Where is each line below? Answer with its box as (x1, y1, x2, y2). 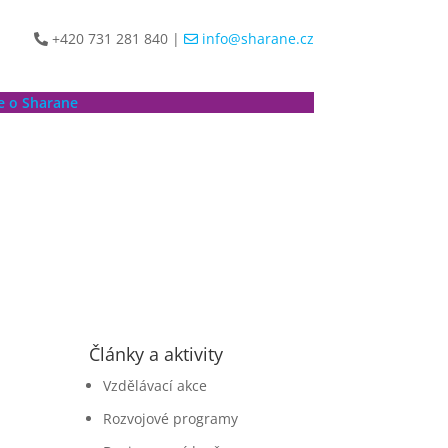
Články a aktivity (89, 342, 224, 367)
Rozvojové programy (103, 409, 239, 429)
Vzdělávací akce (103, 376, 208, 396)
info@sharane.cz (197, 28, 314, 48)
